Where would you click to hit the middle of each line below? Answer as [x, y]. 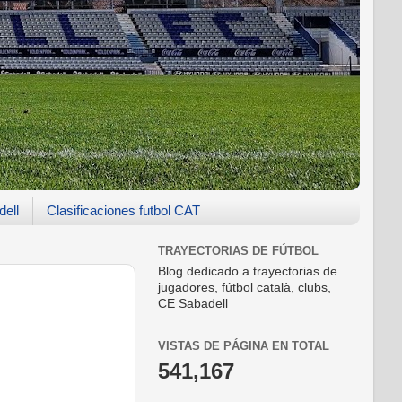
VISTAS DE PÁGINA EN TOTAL [244, 345]
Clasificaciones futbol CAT [123, 211]
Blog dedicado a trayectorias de [248, 271]
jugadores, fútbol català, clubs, [245, 287]
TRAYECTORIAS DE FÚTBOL [238, 251]
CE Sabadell [193, 303]
